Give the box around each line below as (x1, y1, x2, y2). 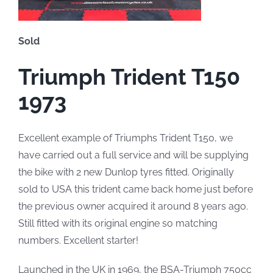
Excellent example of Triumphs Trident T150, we (18, 132, 233, 144)
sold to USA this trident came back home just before (18, 183, 253, 195)
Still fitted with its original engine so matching (18, 217, 218, 229)
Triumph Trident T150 (18, 64, 240, 90)
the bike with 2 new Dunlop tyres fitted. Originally (18, 166, 234, 178)
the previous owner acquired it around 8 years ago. (18, 200, 248, 212)
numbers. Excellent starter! (18, 234, 138, 246)
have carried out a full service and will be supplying (18, 149, 249, 161)
